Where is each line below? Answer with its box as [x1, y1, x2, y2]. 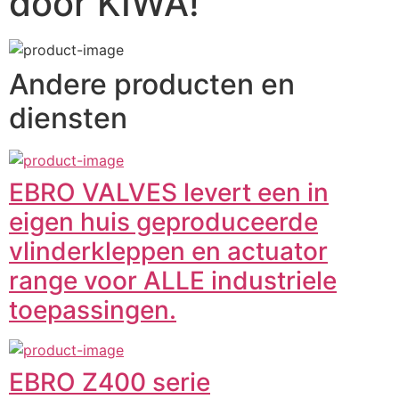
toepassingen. [9, 295, 176, 325]
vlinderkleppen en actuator [9, 236, 328, 266]
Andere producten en [9, 67, 295, 102]
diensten [9, 101, 127, 135]
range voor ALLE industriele [9, 265, 337, 296]
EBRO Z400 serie [9, 367, 210, 397]
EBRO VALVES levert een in [9, 177, 329, 208]
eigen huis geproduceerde [9, 207, 318, 237]
